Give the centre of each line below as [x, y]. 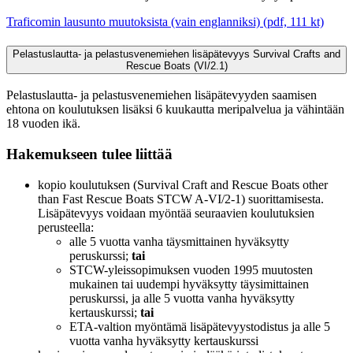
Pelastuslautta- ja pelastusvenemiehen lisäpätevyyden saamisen [162, 95]
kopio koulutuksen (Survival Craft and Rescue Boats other [183, 184]
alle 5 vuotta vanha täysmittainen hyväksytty [179, 241]
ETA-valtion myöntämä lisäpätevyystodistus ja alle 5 [200, 326]
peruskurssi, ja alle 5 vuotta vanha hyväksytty [182, 298]
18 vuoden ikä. [43, 124]
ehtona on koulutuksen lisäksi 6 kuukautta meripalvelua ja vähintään [175, 110]
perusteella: [66, 227]
